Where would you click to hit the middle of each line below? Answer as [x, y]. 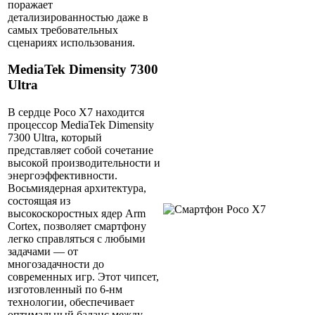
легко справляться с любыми [77, 239]
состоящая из [39, 201]
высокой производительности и [84, 163]
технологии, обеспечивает [71, 302]
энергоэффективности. [63, 176]
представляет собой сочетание [81, 150]
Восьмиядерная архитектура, [77, 188]
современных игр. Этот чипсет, [83, 277]
